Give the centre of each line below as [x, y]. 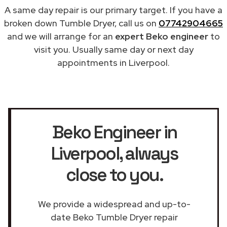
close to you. [114, 175]
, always [148, 153]
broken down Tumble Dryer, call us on [81, 23]
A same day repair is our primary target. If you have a [113, 10]
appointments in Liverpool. [113, 62]
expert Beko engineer [162, 36]
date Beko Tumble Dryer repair [114, 217]
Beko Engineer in [114, 132]
